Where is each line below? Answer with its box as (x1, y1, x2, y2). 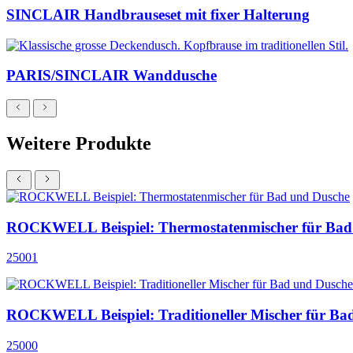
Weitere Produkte (6, 132, 151, 154)
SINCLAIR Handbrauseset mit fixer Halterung (6, 6, 310, 23)
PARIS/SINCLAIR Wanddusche (6, 67, 217, 84)
